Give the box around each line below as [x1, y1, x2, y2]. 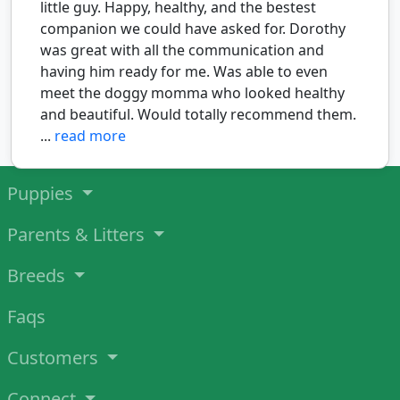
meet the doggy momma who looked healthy [40, 82, 345, 103]
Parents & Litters [7, 221, 149, 246]
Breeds [7, 262, 70, 287]
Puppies [7, 180, 78, 205]
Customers [7, 345, 103, 370]
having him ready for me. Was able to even [40, 61, 328, 81]
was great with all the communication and [40, 39, 324, 60]
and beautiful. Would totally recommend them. [40, 104, 356, 124]
